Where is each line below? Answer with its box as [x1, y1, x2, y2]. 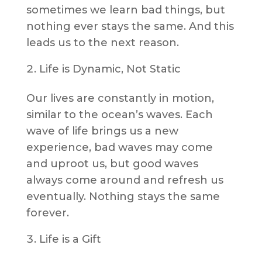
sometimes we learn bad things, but [26, 4, 225, 17]
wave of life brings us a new [26, 125, 178, 138]
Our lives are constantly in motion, [26, 92, 214, 105]
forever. [26, 206, 72, 220]
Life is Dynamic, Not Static [39, 63, 181, 76]
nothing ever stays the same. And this [26, 20, 234, 33]
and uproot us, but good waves [26, 157, 198, 171]
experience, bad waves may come [26, 141, 213, 154]
